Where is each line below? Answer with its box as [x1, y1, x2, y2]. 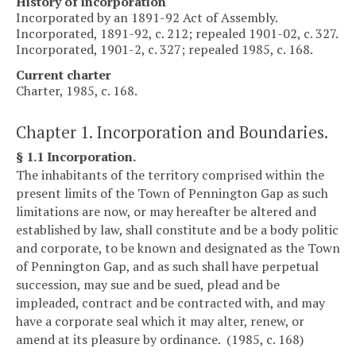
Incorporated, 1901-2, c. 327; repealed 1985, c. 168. [16, 40, 313, 58]
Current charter [16, 65, 111, 83]
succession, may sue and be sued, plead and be [16, 275, 280, 293]
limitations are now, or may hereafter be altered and [16, 202, 316, 220]
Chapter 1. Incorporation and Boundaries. [16, 120, 328, 143]
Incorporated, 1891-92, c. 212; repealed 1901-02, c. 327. [16, 24, 339, 42]
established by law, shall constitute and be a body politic [16, 220, 339, 238]
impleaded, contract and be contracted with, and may [16, 293, 325, 311]
